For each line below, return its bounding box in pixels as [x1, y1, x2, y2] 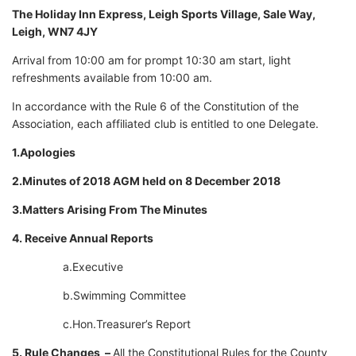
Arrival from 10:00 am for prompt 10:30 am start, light [12, 53, 291, 68]
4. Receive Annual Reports [12, 231, 153, 246]
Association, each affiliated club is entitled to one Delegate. [12, 117, 319, 131]
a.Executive [12, 260, 123, 274]
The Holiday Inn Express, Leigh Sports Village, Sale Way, [12, 7, 315, 21]
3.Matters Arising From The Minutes [12, 203, 207, 217]
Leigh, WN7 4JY [12, 25, 98, 39]
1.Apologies [12, 145, 75, 160]
